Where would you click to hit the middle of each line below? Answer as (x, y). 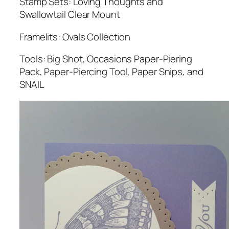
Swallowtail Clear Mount (70, 15)
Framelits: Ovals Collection (75, 37)
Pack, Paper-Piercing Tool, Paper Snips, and (111, 72)
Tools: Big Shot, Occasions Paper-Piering (106, 59)
